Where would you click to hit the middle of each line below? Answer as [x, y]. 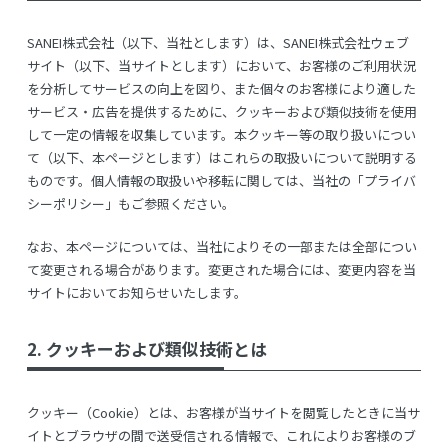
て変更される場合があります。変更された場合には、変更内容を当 [221, 269]
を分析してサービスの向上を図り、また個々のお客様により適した [221, 88]
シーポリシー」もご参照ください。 [130, 203]
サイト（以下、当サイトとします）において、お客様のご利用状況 [221, 65]
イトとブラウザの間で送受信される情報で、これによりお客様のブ [221, 435]
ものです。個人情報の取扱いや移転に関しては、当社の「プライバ [221, 180]
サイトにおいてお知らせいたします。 [136, 292]
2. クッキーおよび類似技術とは [146, 348]
